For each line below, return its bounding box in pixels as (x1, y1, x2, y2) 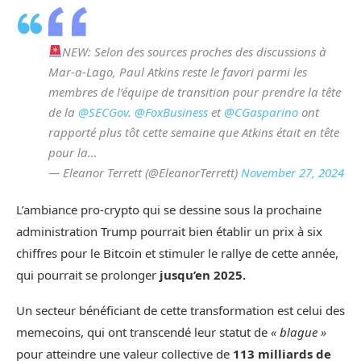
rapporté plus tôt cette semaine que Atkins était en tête (48, 123, 339, 140)
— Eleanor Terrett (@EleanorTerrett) (48, 164, 241, 180)
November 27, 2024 (241, 164, 344, 180)
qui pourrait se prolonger (16, 266, 156, 283)
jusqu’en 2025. (156, 266, 246, 283)
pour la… (48, 143, 98, 160)
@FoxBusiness (135, 103, 208, 120)
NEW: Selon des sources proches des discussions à (62, 43, 327, 60)
